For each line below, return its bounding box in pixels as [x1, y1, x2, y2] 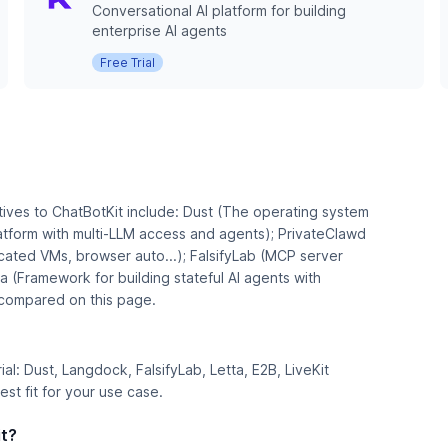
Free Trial [100, 55, 155, 70]
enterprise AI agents [92, 22, 227, 39]
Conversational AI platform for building [92, 2, 346, 19]
